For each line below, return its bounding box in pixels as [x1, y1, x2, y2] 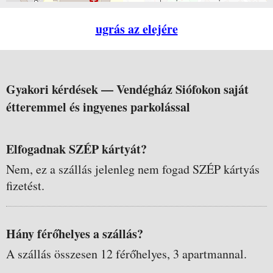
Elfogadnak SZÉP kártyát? [6, 140, 147, 158]
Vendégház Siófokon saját [116, 80, 249, 98]
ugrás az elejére [95, 20, 178, 38]
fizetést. [6, 177, 44, 194]
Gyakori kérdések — [6, 80, 116, 98]
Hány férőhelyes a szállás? [6, 225, 143, 243]
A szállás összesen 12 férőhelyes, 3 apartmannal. [6, 246, 247, 262]
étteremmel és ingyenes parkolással [6, 98, 190, 116]
